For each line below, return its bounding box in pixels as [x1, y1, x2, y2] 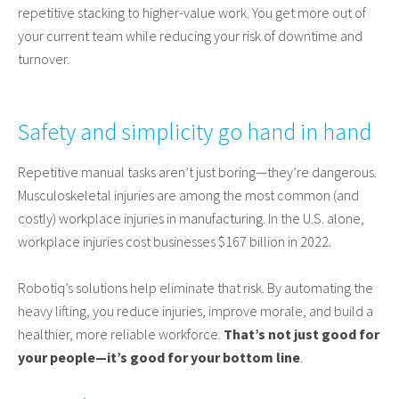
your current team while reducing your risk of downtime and [18, 27, 362, 45]
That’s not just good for [224, 325, 379, 343]
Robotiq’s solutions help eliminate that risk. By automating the [18, 279, 373, 297]
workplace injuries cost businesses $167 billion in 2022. [18, 232, 331, 250]
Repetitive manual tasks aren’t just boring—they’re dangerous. [18, 163, 377, 181]
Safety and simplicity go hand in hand [18, 117, 371, 146]
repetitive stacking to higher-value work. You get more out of [18, 4, 366, 21]
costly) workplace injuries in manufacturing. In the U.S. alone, [18, 209, 364, 227]
